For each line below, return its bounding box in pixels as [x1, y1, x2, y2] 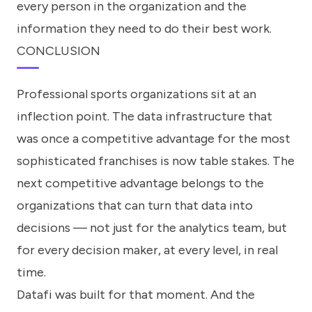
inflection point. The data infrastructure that [17, 108, 272, 124]
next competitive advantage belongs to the [17, 175, 264, 191]
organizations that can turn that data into [17, 197, 253, 213]
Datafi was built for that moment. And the [17, 286, 255, 302]
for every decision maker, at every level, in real [17, 242, 278, 258]
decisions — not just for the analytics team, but [17, 219, 287, 235]
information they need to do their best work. [17, 21, 272, 37]
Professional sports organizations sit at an [17, 86, 256, 102]
